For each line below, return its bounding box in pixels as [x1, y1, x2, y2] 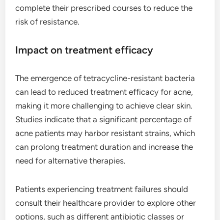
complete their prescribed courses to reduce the [15, 2, 193, 13]
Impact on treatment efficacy [15, 43, 154, 56]
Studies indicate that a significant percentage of [15, 114, 192, 124]
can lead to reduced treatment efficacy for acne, [15, 86, 193, 97]
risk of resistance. [15, 16, 80, 27]
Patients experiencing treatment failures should [15, 184, 189, 194]
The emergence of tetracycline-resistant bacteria [15, 73, 195, 83]
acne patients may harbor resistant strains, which [15, 128, 195, 138]
